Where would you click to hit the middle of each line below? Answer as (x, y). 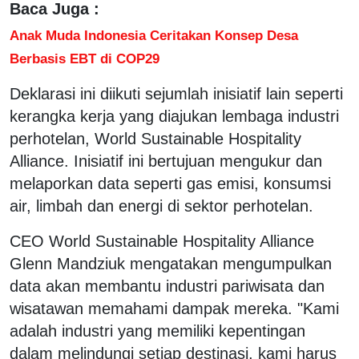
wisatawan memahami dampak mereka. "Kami (174, 308)
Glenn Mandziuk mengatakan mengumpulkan (171, 263)
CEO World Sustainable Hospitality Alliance (162, 241)
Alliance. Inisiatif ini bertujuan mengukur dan (166, 161)
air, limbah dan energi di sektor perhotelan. (161, 206)
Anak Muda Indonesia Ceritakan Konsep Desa (154, 35)
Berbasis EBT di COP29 (85, 58)
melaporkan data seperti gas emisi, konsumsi (170, 183)
